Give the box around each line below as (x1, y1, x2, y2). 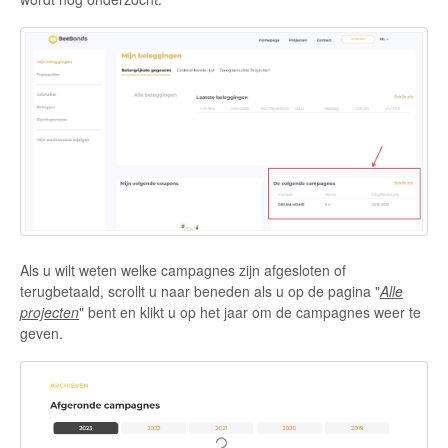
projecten (20, 301, 79, 322)
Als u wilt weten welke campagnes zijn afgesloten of (20, 259, 346, 280)
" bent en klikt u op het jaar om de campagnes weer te (79, 301, 421, 322)
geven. (20, 322, 63, 343)
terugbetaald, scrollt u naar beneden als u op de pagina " (20, 280, 380, 301)
